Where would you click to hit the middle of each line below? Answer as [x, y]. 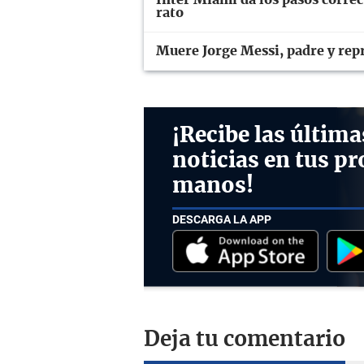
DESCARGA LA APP [222, 220]
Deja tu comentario [245, 339]
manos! [213, 186]
